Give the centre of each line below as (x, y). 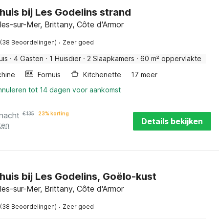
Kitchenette (102, 75)
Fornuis (49, 75)
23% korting (54, 113)
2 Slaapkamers (111, 58)
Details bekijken (172, 121)
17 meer (144, 75)
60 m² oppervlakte (171, 58)
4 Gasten (29, 58)
